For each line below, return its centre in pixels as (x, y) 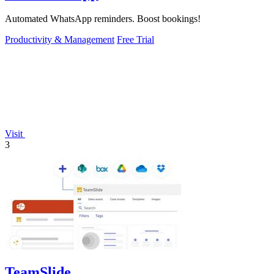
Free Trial (135, 40)
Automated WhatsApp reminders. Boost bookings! (103, 19)
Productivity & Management (60, 40)
